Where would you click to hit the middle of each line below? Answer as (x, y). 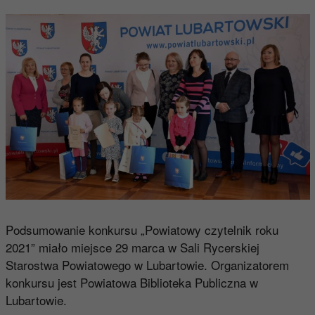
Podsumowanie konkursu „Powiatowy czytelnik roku (142, 230)
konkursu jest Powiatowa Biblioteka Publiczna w (131, 283)
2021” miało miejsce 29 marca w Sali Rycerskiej (132, 247)
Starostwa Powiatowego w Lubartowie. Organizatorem (147, 265)
